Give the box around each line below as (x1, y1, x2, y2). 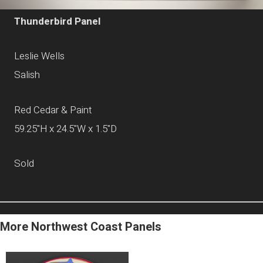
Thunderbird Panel (14, 14, 100, 29)
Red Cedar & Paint (14, 102, 92, 117)
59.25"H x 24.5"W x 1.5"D (14, 121, 117, 136)
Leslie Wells (14, 49, 65, 64)
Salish (14, 68, 40, 83)
